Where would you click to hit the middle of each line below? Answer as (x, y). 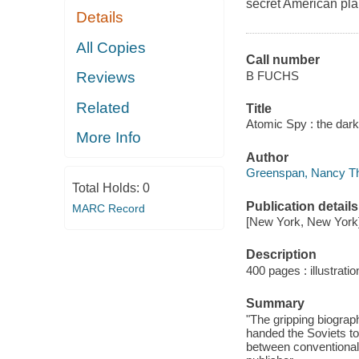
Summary (275, 304)
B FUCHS (272, 75)
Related (103, 107)
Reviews (106, 78)
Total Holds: (107, 188)
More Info (109, 138)
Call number (282, 60)
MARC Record (108, 208)
